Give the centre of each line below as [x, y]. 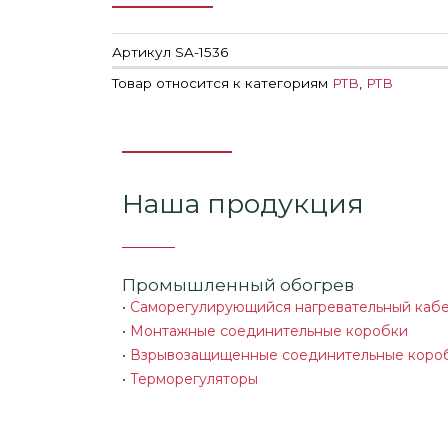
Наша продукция [243, 204]
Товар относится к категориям [220, 83]
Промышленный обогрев [238, 285]
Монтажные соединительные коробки [269, 331]
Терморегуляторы [194, 379]
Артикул [143, 52]
